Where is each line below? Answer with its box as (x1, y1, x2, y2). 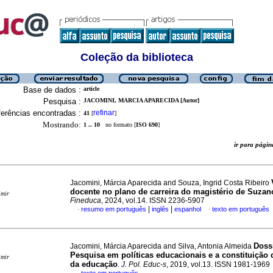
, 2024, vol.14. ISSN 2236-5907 (101, 196, 205, 205)
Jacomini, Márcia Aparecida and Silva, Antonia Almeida (70, 242, 253, 250)
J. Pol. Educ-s (121, 260, 166, 269)
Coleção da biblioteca (80, 51, 193, 63)
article (83, 85, 99, 92)
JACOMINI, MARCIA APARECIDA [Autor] (83, 97, 199, 104)
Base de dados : (23, 85, 81, 94)
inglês (152, 205, 169, 213)
